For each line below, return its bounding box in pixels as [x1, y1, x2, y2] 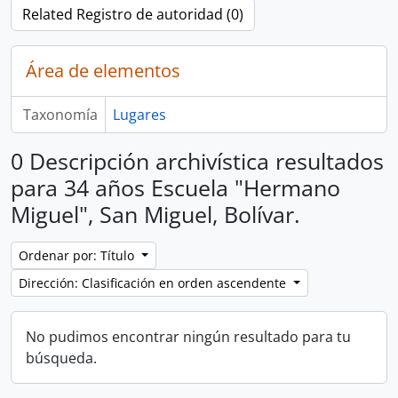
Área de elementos [26, 59, 180, 83]
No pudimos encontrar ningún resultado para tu [26, 327, 351, 346]
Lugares [112, 105, 166, 124]
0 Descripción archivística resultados [11, 146, 384, 176]
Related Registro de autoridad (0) [22, 4, 243, 24]
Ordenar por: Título [19, 247, 138, 264]
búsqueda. [26, 348, 97, 368]
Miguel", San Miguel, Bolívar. [11, 199, 300, 229]
